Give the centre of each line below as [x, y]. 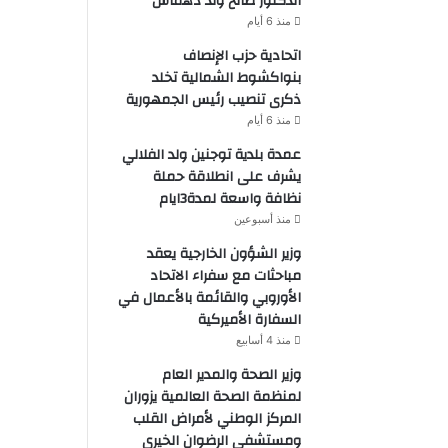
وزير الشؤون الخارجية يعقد [223, 254]
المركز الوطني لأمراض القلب [216, 419]
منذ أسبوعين [262, 219]
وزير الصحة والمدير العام [231, 375]
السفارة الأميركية [249, 320]
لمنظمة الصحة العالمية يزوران [212, 397]
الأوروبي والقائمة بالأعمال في [209, 298]
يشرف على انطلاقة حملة [226, 177]
